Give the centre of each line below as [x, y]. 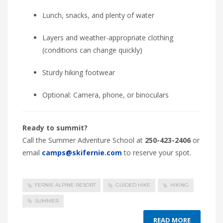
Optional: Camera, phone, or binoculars [106, 95]
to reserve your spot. [157, 153]
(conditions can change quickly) [92, 50]
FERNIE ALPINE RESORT [65, 185]
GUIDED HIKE [133, 185]
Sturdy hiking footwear [79, 73]
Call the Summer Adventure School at [84, 140]
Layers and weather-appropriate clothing [108, 38]
